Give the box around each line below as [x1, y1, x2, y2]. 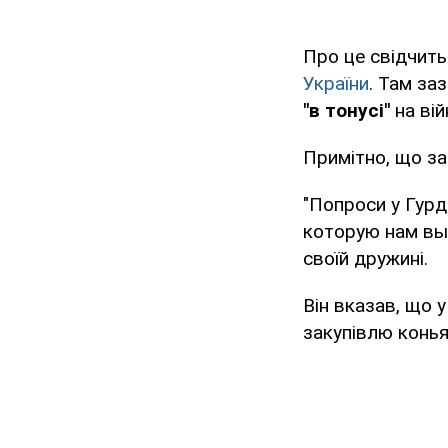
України [303, 72, 369, 96]
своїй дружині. [303, 247, 428, 271]
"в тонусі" [303, 99, 390, 123]
